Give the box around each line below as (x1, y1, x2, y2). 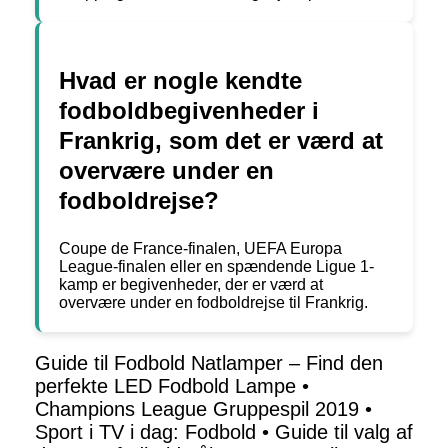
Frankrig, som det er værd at (59, 127, 383, 155)
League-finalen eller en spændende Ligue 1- (59, 258, 374, 276)
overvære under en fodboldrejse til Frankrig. (59, 294, 368, 312)
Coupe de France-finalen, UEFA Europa (59, 240, 342, 258)
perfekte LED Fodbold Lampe (35, 375, 296, 398)
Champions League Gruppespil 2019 (35, 398, 359, 421)
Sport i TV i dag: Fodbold (35, 421, 256, 444)
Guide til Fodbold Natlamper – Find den (35, 352, 383, 375)
